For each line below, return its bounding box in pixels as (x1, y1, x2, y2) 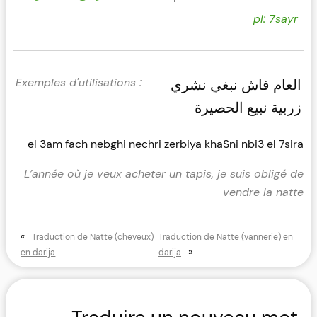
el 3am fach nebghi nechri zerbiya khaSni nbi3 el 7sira (28, 136, 304, 151)
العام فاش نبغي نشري (171, 75, 302, 94)
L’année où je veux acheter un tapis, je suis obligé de (24, 166, 304, 182)
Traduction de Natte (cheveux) (32, 231, 154, 243)
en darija (21, 246, 56, 258)
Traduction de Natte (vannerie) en (158, 231, 293, 243)
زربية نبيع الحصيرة (195, 98, 302, 117)
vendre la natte (223, 185, 304, 200)
